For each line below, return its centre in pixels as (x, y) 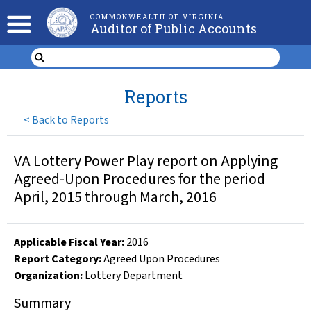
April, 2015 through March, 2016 (115, 197)
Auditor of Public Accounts (173, 28)
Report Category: (58, 259)
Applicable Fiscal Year (68, 242)
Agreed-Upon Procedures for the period (140, 179)
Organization (47, 276)
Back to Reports (71, 120)
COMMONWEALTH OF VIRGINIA (157, 17)
